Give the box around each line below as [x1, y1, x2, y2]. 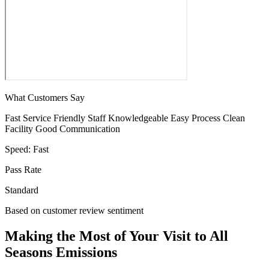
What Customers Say [5, 92, 85, 103]
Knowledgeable [108, 113, 168, 124]
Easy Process [171, 113, 220, 124]
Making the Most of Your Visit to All [5, 228, 228, 244]
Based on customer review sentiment [5, 205, 144, 216]
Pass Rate [5, 165, 41, 175]
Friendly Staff [53, 113, 106, 124]
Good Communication [35, 124, 120, 134]
